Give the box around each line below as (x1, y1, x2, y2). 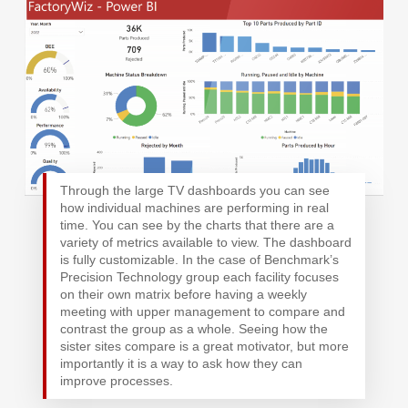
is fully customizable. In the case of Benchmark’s (59, 252, 339, 268)
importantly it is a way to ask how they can (59, 356, 302, 372)
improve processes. (59, 373, 173, 389)
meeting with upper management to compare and (59, 304, 345, 320)
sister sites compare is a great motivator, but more (59, 339, 349, 354)
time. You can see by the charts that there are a (59, 218, 334, 233)
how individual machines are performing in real (59, 200, 329, 216)
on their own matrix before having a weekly (59, 287, 307, 302)
